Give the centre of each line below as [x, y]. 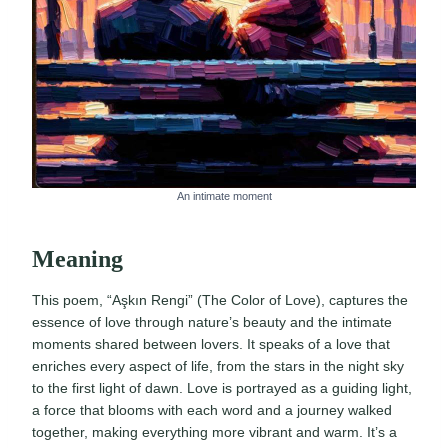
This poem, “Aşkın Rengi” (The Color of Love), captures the [220, 299]
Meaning [77, 258]
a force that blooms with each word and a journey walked [212, 409]
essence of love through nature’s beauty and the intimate [212, 321]
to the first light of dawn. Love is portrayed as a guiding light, [222, 387]
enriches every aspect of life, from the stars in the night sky [218, 365]
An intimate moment [224, 195]
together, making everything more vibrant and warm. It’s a [214, 431]
